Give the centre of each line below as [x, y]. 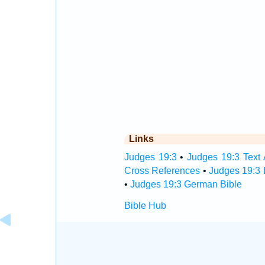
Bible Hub [145, 206]
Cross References [162, 171]
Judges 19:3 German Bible [186, 184]
